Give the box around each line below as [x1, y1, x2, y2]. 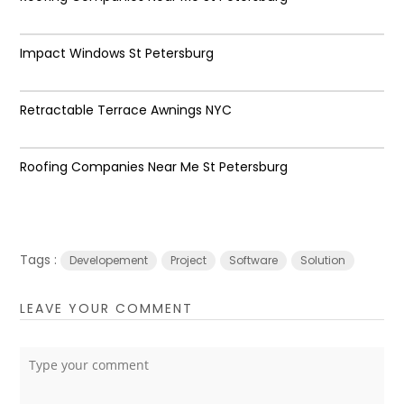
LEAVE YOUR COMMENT [20, 298, 194, 317]
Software [229, 252, 279, 268]
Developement [69, 252, 149, 268]
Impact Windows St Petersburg [20, 43, 215, 62]
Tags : [20, 250, 61, 269]
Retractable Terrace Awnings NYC [20, 100, 233, 119]
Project [170, 252, 207, 268]
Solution [300, 252, 346, 268]
